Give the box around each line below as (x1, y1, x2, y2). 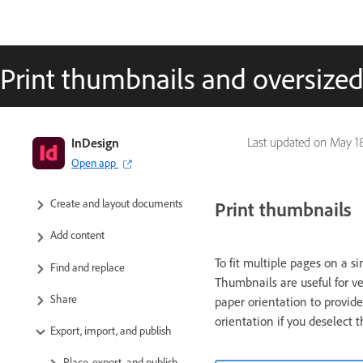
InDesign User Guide (45, 135, 136, 148)
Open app (71, 156, 116, 169)
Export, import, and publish (50, 322, 172, 337)
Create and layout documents (50, 196, 182, 211)
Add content (50, 228, 105, 242)
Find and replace (50, 259, 125, 274)
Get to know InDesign (50, 164, 147, 178)
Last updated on (247, 135, 330, 150)
